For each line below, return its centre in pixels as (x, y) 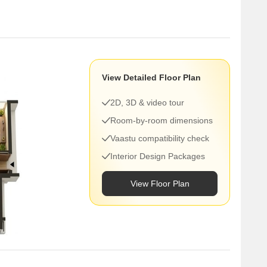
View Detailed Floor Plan (151, 77)
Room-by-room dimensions (162, 120)
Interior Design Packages (158, 156)
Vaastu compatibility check (160, 138)
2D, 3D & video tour (147, 103)
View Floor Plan (160, 184)
